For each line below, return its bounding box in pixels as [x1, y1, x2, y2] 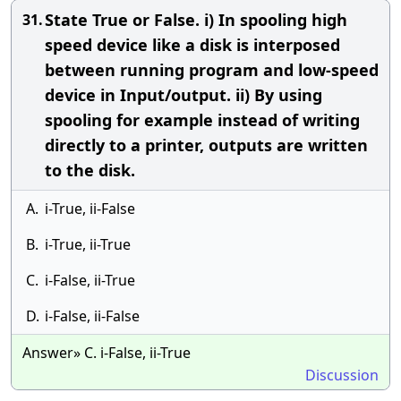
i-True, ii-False [45, 199, 135, 218]
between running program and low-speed [45, 59, 379, 81]
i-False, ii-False [45, 306, 140, 326]
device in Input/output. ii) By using [45, 84, 322, 106]
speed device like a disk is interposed [45, 34, 340, 55]
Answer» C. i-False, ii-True [22, 343, 191, 363]
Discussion [305, 365, 379, 385]
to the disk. [45, 159, 135, 181]
